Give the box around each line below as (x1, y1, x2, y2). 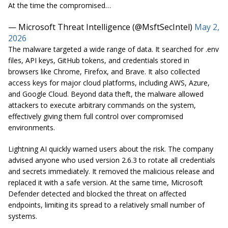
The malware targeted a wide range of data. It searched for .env (8, 44, 219, 54)
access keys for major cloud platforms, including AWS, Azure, (8, 77, 210, 88)
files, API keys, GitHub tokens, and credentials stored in (8, 55, 189, 65)
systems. (8, 211, 37, 221)
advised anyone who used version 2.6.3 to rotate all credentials (8, 155, 215, 165)
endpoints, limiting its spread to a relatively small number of (8, 199, 205, 210)
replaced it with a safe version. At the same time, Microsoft (8, 177, 203, 187)
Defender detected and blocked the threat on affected (8, 188, 186, 198)
